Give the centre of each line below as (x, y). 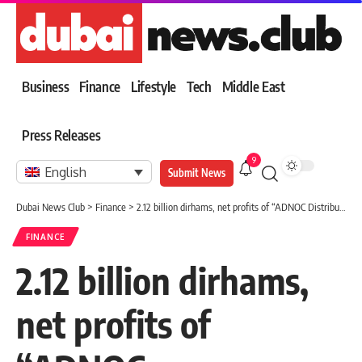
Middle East (253, 87)
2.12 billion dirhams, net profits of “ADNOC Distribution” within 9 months (238, 206)
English (66, 173)
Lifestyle (153, 87)
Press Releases (61, 135)
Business (46, 87)
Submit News (197, 173)
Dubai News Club (51, 206)
